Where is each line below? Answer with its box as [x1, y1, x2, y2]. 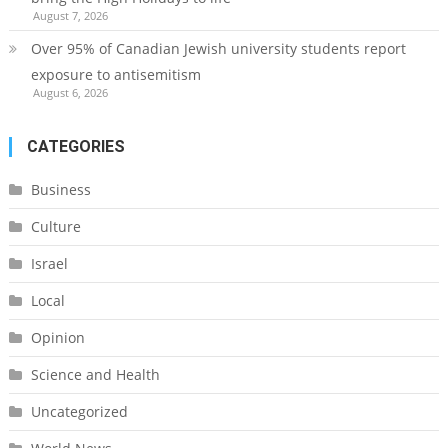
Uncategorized [30, 401, 128, 421]
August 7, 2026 [32, 7, 108, 23]
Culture [30, 216, 81, 236]
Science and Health [30, 364, 160, 384]
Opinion [30, 327, 85, 347]
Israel [30, 253, 68, 273]
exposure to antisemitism [30, 64, 201, 84]
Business [30, 179, 91, 199]
